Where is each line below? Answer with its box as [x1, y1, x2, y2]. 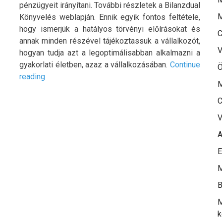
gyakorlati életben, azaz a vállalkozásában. [19, 60, 170, 70]
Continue [170, 60, 200, 70]
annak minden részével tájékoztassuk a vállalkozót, [19, 36, 200, 46]
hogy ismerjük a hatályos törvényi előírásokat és [19, 24, 200, 34]
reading [19, 72, 45, 82]
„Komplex [45, 71, 78, 81]
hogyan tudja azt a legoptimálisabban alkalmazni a [19, 48, 200, 58]
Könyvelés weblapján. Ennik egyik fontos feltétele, [19, 12, 200, 22]
